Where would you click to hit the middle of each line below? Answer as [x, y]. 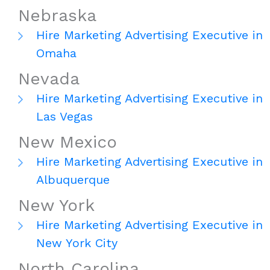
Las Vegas [64, 117]
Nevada [49, 79]
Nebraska [57, 16]
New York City [77, 243]
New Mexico [67, 142]
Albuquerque [73, 180]
